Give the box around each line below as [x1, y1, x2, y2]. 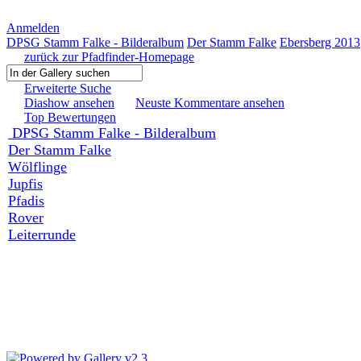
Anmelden [6, 21, 60, 35]
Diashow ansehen [24, 96, 114, 110]
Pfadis [8, 193, 44, 209]
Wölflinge [8, 159, 67, 175]
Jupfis [8, 176, 43, 192]
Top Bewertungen [24, 110, 116, 124]
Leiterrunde [8, 226, 76, 243]
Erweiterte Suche [24, 81, 111, 95]
